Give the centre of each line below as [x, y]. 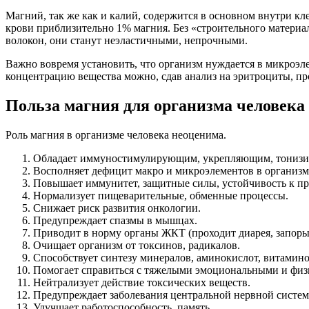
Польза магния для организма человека [155, 105]
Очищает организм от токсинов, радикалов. [137, 245]
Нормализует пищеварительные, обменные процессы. [161, 195]
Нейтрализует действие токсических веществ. [142, 282]
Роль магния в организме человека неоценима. [116, 134]
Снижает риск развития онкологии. [117, 208]
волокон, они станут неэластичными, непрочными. [127, 40]
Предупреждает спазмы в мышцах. [115, 220]
